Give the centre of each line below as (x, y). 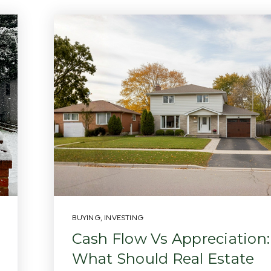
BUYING (86, 218)
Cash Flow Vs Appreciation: (171, 239)
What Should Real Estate (163, 259)
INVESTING (124, 218)
